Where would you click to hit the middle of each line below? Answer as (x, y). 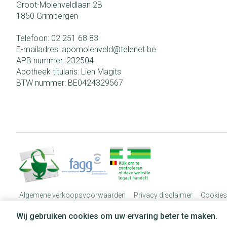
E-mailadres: (39, 49)
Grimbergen (57, 16)
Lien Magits (101, 71)
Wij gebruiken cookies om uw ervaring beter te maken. (117, 216)
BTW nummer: (42, 83)
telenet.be (138, 49)
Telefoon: (34, 38)
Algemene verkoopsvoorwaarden (72, 195)
